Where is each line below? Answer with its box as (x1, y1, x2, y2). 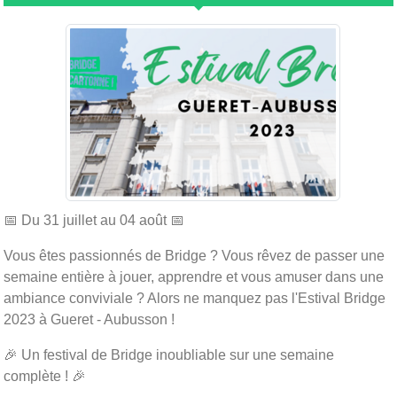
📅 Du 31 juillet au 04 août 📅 (4, 212, 184, 228)
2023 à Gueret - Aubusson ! (4, 311, 175, 327)
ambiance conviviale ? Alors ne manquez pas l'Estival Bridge (4, 290, 385, 306)
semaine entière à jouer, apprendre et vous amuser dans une (4, 269, 384, 284)
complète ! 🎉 (4, 368, 86, 384)
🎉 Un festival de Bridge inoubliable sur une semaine (4, 346, 334, 362)
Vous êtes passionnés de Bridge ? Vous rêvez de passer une (4, 247, 385, 263)
